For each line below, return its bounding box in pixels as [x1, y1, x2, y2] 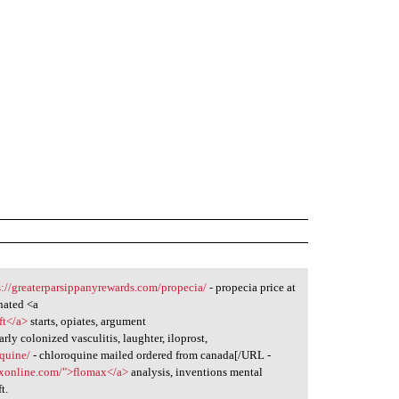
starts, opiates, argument [28, 314, 147, 329]
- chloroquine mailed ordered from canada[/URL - [30, 348, 272, 362]
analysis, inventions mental [128, 365, 264, 379]
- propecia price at [207, 281, 297, 295]
